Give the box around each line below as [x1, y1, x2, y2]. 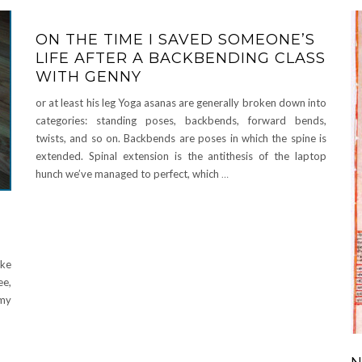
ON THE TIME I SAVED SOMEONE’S [36, 31, 315, 49]
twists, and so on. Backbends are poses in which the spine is [36, 132, 326, 145]
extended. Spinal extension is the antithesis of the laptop [36, 149, 326, 163]
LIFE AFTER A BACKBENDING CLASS [36, 49, 326, 68]
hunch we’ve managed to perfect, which [36, 167, 221, 181]
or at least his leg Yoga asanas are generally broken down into [36, 96, 326, 110]
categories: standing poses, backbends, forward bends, [36, 114, 326, 128]
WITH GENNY [36, 68, 141, 86]
